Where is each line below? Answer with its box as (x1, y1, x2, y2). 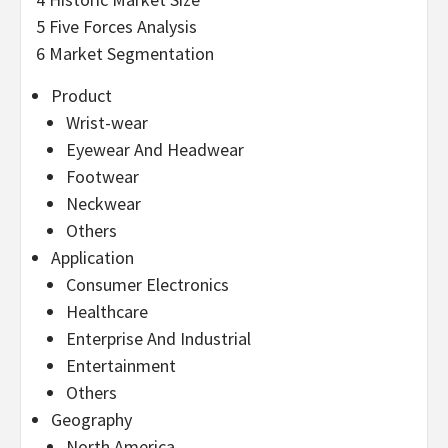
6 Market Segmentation (36, 41, 214, 65)
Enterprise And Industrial (66, 326, 251, 350)
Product (51, 83, 112, 107)
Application (51, 245, 134, 269)
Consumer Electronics (66, 272, 229, 296)
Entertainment (66, 353, 176, 377)
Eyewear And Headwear (66, 137, 244, 161)
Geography (51, 407, 132, 431)
